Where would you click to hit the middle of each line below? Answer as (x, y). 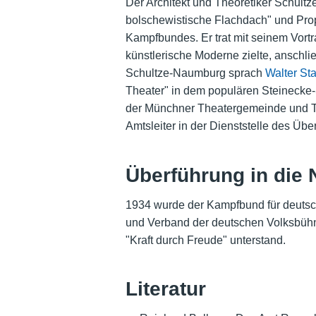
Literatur (165, 288)
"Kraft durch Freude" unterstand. (205, 240)
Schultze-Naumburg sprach (195, 73)
